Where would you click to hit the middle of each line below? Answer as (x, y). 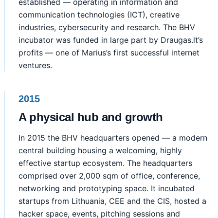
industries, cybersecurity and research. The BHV (107, 27)
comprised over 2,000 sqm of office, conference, (109, 176)
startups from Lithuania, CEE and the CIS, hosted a (112, 201)
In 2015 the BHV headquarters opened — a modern (113, 138)
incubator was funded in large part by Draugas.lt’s (111, 40)
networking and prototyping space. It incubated (107, 189)
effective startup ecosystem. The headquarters (105, 163)
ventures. (35, 65)
